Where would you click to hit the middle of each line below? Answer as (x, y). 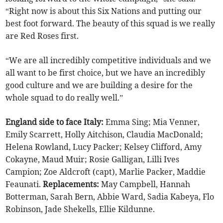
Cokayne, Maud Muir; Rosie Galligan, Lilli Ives (93, 160)
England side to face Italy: (55, 122)
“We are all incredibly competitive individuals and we (109, 60)
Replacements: (72, 184)
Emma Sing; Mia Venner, (152, 122)
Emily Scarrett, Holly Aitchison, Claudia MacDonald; (105, 135)
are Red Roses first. (42, 36)
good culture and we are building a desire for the (99, 85)
